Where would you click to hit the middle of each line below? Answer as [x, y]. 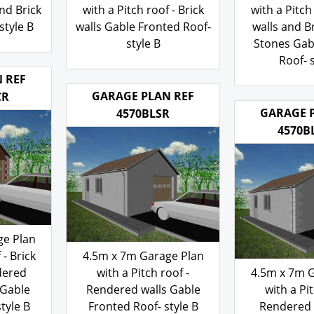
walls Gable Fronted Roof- [143, 45]
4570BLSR [143, 150]
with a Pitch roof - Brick [143, 28]
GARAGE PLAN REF [143, 132]
